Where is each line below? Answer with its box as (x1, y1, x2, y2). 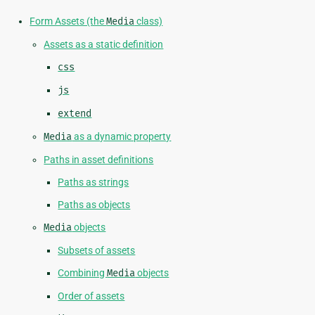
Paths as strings (58, 176, 129, 188)
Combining (58, 267, 108, 279)
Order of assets (58, 290, 125, 302)
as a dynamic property (72, 131, 172, 143)
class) (134, 15, 163, 27)
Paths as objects (58, 199, 131, 211)
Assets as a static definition (44, 39, 164, 51)
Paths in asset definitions (44, 154, 154, 166)
